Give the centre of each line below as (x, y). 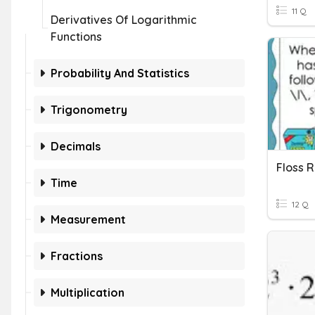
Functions (76, 37)
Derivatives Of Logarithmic (124, 20)
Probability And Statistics (120, 73)
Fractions (77, 256)
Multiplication (88, 292)
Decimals (76, 146)
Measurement (88, 219)
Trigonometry (89, 110)
